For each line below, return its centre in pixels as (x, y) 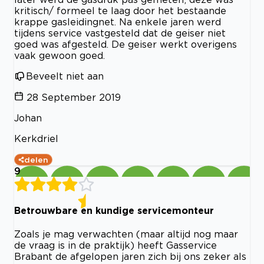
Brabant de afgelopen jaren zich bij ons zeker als (130, 257)
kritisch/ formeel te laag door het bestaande (120, 10)
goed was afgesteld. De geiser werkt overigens (126, 44)
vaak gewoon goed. (60, 55)
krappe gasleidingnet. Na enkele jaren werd (118, 22)
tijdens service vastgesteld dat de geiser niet (120, 33)
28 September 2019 (74, 97)
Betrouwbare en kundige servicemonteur (114, 211)
